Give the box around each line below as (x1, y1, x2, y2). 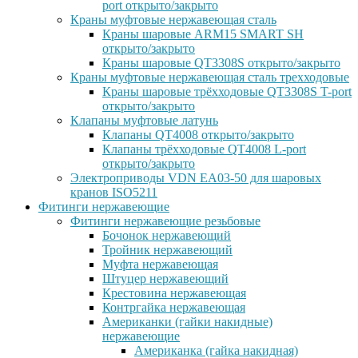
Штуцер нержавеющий (102, 272, 229, 285)
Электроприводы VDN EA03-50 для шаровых (70, 171, 321, 185)
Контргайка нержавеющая (102, 300, 245, 314)
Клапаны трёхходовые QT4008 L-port (102, 142, 306, 156)
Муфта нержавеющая (102, 257, 218, 271)
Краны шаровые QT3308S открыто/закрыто (102, 56, 340, 70)
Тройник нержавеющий (102, 243, 233, 257)
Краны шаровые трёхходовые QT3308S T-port (102, 85, 352, 98)
